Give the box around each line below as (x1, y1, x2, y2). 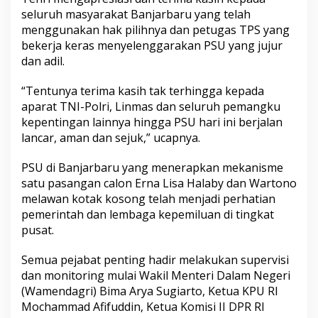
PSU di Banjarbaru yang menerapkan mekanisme (21, 160, 283, 176)
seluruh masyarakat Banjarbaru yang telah (21, 6, 251, 23)
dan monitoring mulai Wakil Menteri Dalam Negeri (21, 268, 290, 284)
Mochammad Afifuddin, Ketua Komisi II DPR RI (21, 299, 265, 315)
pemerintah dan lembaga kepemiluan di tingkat (21, 207, 274, 223)
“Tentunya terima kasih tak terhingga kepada (21, 83, 264, 99)
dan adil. (21, 53, 65, 70)
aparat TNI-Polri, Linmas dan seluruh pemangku (21, 99, 280, 115)
